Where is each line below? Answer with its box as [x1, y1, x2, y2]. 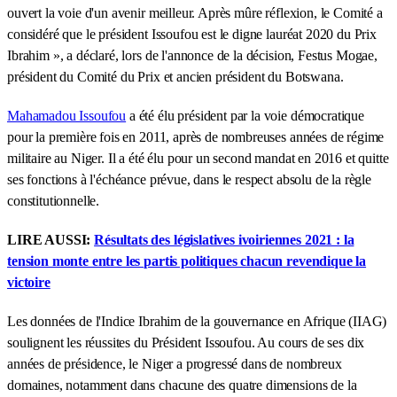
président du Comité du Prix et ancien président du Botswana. [7, 68, 344, 84]
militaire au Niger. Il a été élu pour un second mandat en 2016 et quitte [7, 150, 389, 166]
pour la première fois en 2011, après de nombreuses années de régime [7, 128, 385, 144]
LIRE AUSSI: [7, 231, 95, 247]
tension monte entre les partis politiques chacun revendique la [7, 253, 367, 269]
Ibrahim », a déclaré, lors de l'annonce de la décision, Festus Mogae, [7, 47, 378, 63]
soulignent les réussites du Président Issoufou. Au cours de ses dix [7, 334, 365, 350]
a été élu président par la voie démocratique [126, 107, 364, 123]
